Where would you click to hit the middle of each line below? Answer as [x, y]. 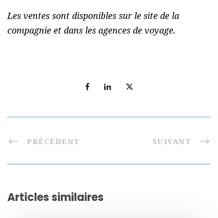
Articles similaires [55, 197]
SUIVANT [172, 141]
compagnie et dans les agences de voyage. [91, 30]
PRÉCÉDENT [54, 141]
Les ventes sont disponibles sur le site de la [93, 15]
